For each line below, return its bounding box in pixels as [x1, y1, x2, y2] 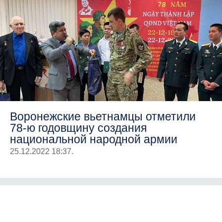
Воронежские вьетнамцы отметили [10, 110, 196, 123]
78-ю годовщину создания [10, 121, 147, 134]
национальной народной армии [10, 132, 177, 146]
